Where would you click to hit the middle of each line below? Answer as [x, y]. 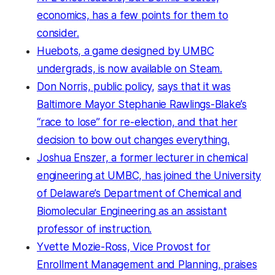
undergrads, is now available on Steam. [130, 69]
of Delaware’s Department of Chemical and [139, 194]
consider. [58, 33]
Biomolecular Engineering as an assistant [132, 211]
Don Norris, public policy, [96, 87]
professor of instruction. [95, 229]
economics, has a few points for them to [133, 16]
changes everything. [180, 140]
